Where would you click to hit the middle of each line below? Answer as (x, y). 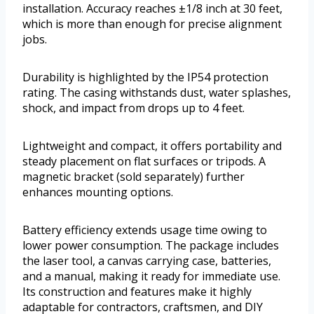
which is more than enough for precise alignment (152, 23)
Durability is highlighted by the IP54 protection (145, 77)
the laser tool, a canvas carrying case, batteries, (147, 260)
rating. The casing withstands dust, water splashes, (157, 92)
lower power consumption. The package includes (151, 245)
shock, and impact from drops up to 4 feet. (134, 108)
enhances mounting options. (98, 192)
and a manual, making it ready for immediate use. (151, 276)
